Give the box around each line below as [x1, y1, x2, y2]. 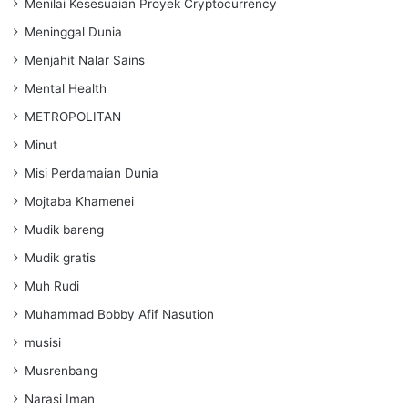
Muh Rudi [25, 278, 79, 293]
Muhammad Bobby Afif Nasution [25, 306, 214, 321]
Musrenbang [25, 362, 97, 378]
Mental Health [25, 80, 107, 96]
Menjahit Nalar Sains [25, 52, 145, 67]
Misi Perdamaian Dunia [25, 165, 158, 180]
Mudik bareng [25, 221, 104, 237]
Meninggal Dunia [25, 24, 122, 39]
